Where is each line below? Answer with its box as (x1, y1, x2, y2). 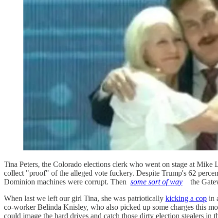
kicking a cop (165, 194, 207, 202)
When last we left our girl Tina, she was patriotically (4, 194, 165, 202)
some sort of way (130, 177, 182, 186)
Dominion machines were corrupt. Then (4, 177, 128, 186)
